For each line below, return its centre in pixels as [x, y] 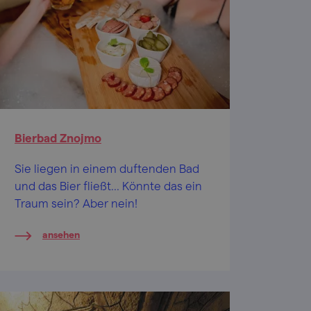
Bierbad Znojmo [58, 137]
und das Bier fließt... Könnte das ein [108, 185]
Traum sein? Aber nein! [76, 203]
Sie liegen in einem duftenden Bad [107, 168]
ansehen [61, 234]
